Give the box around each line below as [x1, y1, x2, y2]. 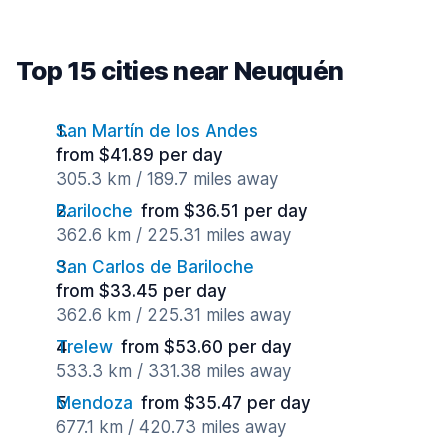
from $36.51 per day [141, 201, 308, 221]
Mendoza [56, 393, 133, 413]
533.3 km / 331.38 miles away [56, 361, 291, 381]
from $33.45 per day [56, 281, 227, 301]
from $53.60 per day [121, 337, 292, 357]
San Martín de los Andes [56, 121, 258, 141]
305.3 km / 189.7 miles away [56, 169, 278, 189]
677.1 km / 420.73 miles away [56, 417, 286, 437]
